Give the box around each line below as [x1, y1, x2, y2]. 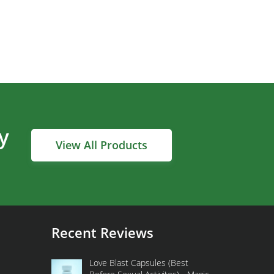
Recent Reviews [51, 223, 154, 242]
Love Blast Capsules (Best [89, 257, 188, 268]
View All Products [56, 138, 147, 152]
